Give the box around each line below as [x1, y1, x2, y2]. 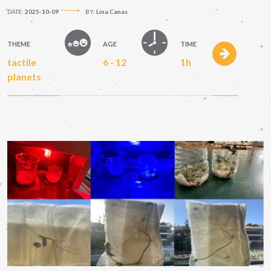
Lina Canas [96, 7, 128, 15]
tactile [7, 56, 36, 68]
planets [7, 70, 41, 82]
